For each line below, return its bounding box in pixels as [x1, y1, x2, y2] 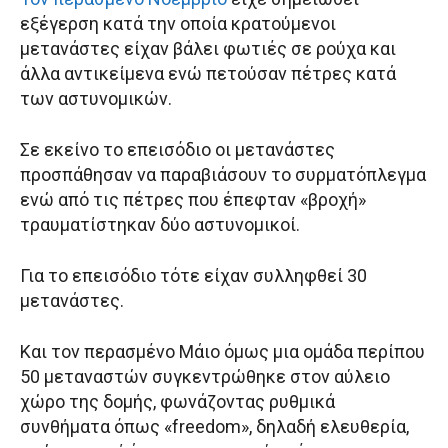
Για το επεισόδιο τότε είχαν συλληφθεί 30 [20, 265, 367, 287]
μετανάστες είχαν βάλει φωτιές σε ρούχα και [20, 38, 396, 60]
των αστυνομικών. [20, 88, 172, 110]
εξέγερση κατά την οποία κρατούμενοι [20, 13, 336, 35]
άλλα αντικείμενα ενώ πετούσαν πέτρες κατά [20, 63, 396, 85]
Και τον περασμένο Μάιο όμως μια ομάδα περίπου [20, 341, 425, 363]
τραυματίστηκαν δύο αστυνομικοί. [20, 214, 300, 236]
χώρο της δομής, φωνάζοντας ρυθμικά [20, 391, 335, 413]
